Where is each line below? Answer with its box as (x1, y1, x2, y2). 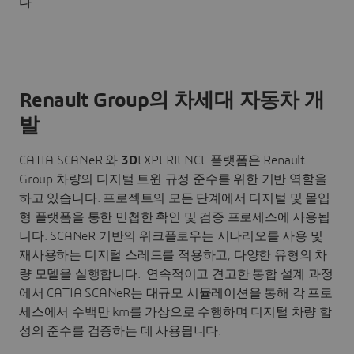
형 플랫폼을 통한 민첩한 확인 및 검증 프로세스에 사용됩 (19, 211, 330, 224)
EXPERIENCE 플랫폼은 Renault (137, 154, 306, 168)
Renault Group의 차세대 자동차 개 (19, 90, 325, 111)
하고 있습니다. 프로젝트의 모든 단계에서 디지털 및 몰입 (19, 192, 330, 205)
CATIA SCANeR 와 (19, 154, 121, 168)
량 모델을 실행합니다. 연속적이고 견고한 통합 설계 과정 (19, 268, 333, 281)
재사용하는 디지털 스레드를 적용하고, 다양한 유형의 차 (19, 249, 327, 262)
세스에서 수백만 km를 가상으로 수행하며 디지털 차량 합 (19, 306, 332, 319)
